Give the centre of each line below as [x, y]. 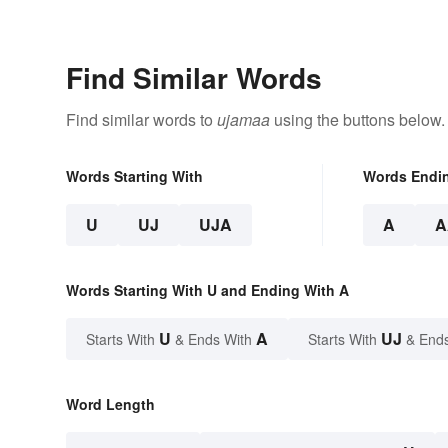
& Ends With [213, 338]
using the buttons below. [357, 119]
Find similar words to [141, 119]
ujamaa [243, 119]
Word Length [110, 403]
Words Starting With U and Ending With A [207, 289]
